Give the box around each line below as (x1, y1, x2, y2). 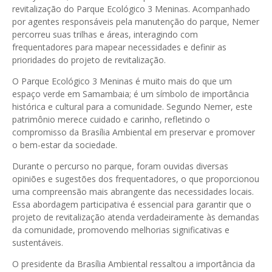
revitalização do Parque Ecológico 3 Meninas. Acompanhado (12, 3, 250, 15)
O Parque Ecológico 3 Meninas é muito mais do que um (12, 75, 232, 87)
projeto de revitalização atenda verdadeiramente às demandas (12, 211, 259, 223)
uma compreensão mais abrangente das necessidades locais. (12, 186, 254, 197)
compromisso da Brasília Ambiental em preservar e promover (12, 126, 255, 138)
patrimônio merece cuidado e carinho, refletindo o (12, 114, 210, 125)
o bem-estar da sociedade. (12, 139, 117, 151)
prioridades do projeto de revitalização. (12, 54, 166, 66)
